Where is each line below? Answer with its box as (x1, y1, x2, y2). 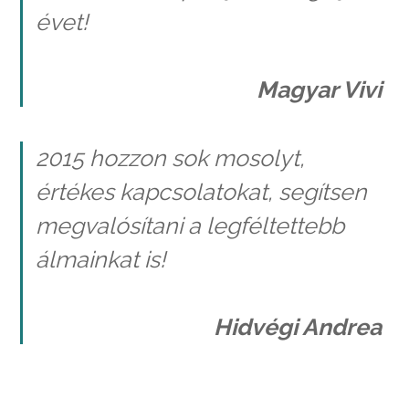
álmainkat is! (35, 245, 165, 273)
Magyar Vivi (257, 76, 387, 104)
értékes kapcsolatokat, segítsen (35, 177, 367, 205)
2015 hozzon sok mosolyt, (35, 143, 305, 172)
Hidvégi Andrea (214, 313, 387, 341)
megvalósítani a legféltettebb (35, 211, 344, 239)
